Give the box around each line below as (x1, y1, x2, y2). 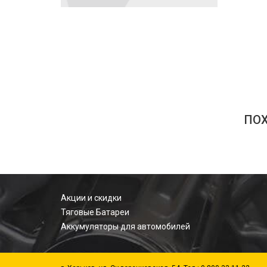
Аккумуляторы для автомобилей (61, 222, 190, 231)
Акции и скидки (61, 193, 122, 203)
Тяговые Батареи (61, 207, 129, 217)
